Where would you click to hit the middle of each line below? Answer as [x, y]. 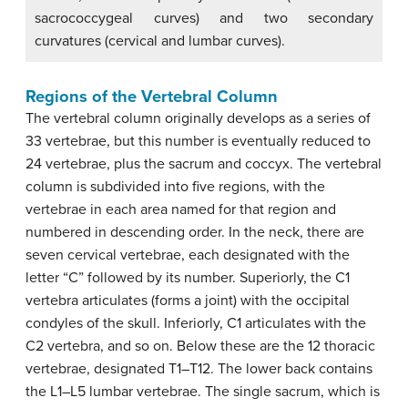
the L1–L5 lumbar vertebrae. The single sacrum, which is [203, 392]
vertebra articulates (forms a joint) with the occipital [188, 301]
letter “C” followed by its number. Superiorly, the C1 [188, 278]
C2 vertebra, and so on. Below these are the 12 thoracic [200, 347]
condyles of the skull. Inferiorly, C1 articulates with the [196, 324]
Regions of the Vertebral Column [152, 97]
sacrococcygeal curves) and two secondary [204, 19]
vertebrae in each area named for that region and [181, 210]
